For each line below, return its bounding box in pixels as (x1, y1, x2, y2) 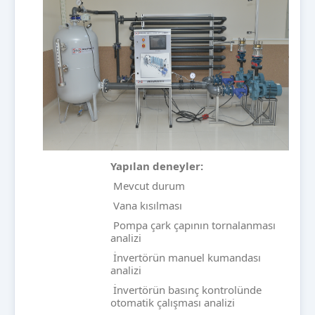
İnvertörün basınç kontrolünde (110, 283, 262, 297)
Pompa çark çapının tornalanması (110, 218, 276, 233)
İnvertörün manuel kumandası (110, 250, 261, 265)
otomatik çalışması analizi (110, 295, 235, 310)
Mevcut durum (110, 179, 185, 193)
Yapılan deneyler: (110, 159, 203, 174)
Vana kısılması (110, 198, 182, 213)
